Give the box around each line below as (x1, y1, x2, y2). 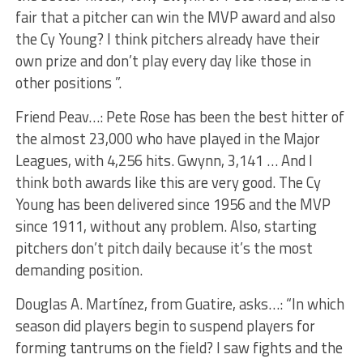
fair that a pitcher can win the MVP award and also (15, 5, 335, 28)
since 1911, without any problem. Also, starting (15, 214, 317, 237)
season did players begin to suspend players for (15, 314, 315, 337)
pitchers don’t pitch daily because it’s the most (15, 236, 313, 259)
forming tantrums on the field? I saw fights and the (15, 335, 343, 359)
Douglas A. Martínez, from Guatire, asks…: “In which (15, 292, 344, 315)
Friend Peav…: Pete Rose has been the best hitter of (15, 105, 344, 128)
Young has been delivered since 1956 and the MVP (15, 192, 331, 216)
